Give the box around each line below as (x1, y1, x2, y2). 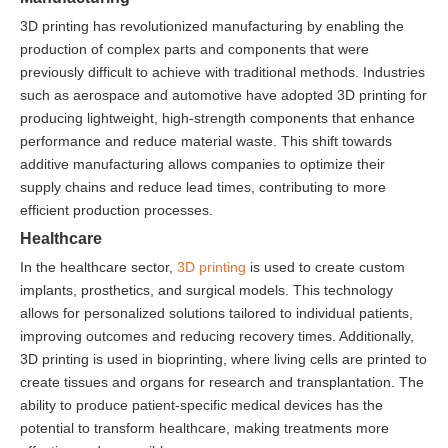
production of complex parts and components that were (20, 40, 369, 57)
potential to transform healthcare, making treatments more (20, 419, 389, 436)
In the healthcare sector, (20, 258, 177, 275)
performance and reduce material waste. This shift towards (20, 132, 392, 149)
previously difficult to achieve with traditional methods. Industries (20, 63, 425, 80)
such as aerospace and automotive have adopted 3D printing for (20, 86, 427, 103)
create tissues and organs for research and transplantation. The (20, 373, 424, 390)
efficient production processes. (20, 201, 213, 218)
